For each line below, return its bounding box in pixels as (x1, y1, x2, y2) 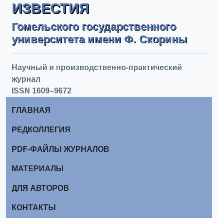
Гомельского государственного (12, 20, 176, 33)
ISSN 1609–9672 (12, 87, 72, 95)
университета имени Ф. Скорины (12, 33, 187, 45)
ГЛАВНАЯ (12, 106, 51, 114)
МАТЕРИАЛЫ (12, 164, 64, 173)
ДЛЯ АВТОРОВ (12, 184, 69, 192)
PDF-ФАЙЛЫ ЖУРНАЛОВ (12, 145, 109, 153)
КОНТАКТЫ (12, 203, 56, 212)
